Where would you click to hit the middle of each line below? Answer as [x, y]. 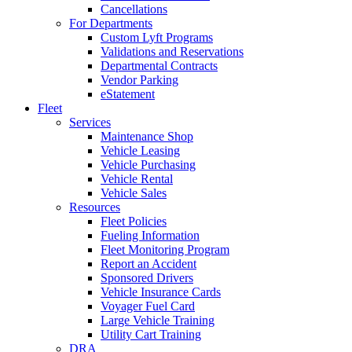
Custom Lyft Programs [157, 37]
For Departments [111, 23]
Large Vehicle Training [158, 320]
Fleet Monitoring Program [165, 249]
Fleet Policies [134, 221]
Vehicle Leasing [140, 150]
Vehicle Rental [137, 178]
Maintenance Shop [147, 136]
